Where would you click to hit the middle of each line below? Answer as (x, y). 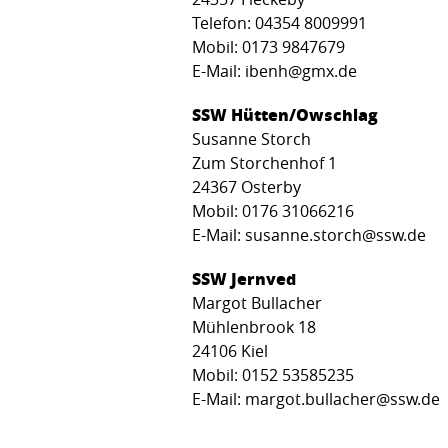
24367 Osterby (246, 186)
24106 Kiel (230, 350)
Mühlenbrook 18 (254, 326)
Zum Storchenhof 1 (264, 162)
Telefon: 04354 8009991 (287, 22)
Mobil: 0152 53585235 (273, 374)
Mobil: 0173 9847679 (276, 46)
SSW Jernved (244, 278)
